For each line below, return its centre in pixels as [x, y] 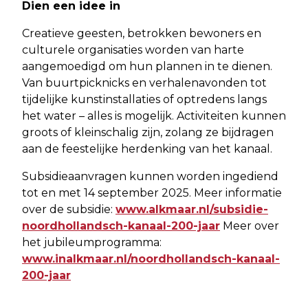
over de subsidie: [69, 209]
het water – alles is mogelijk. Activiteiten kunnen [154, 115]
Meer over [250, 225]
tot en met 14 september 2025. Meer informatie [152, 192]
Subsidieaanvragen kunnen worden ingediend [150, 176]
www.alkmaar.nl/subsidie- [192, 209]
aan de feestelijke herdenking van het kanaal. [147, 148]
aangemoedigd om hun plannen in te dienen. [147, 66]
